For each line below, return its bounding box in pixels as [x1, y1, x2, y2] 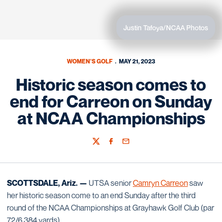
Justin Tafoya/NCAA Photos [123, 23, 208, 32]
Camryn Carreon [133, 178, 188, 188]
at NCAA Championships [17, 108, 205, 128]
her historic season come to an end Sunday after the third [7, 190, 196, 200]
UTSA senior [89, 178, 133, 188]
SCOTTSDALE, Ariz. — [7, 178, 89, 188]
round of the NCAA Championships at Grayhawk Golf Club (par [7, 203, 214, 213]
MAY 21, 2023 [119, 57, 156, 65]
